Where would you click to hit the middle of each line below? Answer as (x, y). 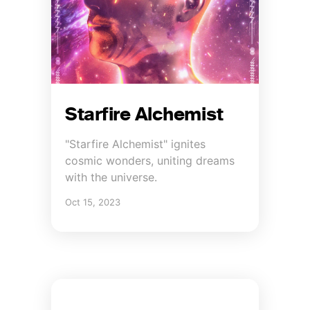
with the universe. (111, 177)
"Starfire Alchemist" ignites (135, 144)
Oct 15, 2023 (93, 202)
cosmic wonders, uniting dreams (150, 160)
